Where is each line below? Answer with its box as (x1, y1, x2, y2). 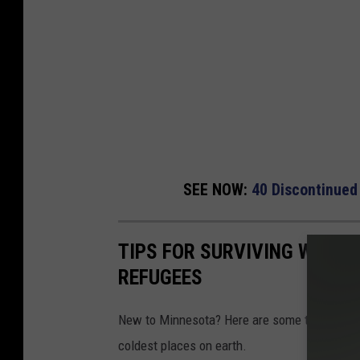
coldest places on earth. (118, 337, 247, 354)
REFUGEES (118, 265, 202, 290)
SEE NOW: (183, 180, 252, 199)
